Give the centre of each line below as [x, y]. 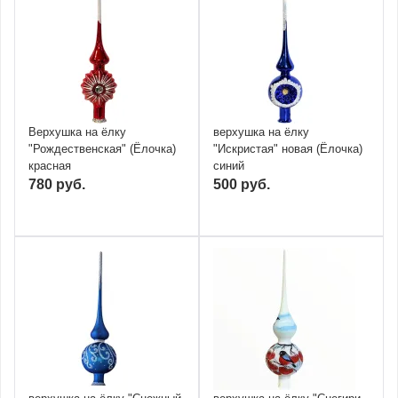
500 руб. [242, 184]
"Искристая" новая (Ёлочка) [288, 148]
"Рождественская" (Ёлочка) [102, 148]
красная [50, 165]
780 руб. [57, 184]
